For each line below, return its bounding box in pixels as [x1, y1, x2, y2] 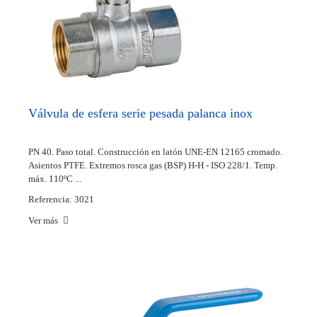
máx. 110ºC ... [28, 173, 81, 184]
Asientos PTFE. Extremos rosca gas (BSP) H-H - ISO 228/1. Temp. [28, 160, 277, 171]
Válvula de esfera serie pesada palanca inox [28, 106, 253, 120]
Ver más [28, 215, 60, 226]
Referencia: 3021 [28, 194, 94, 204]
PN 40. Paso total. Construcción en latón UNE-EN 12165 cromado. [28, 146, 282, 157]
